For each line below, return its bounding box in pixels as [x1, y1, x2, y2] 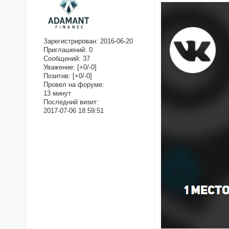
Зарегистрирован [43, 37, 96, 45]
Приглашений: [43, 46, 87, 54]
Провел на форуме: [43, 81, 104, 89]
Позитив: [43, 72, 71, 80]
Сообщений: [43, 55, 81, 63]
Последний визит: [43, 98, 99, 106]
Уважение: [43, 63, 75, 72]
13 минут [43, 89, 71, 98]
